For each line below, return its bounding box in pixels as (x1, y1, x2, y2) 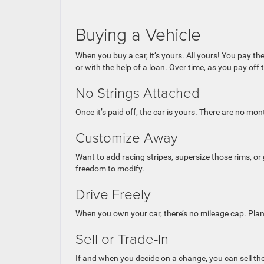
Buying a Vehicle (75, 21, 201, 46)
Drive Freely (75, 183, 151, 203)
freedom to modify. (75, 163, 144, 173)
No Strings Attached (75, 82, 200, 102)
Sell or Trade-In (75, 228, 169, 248)
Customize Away (75, 127, 178, 147)
